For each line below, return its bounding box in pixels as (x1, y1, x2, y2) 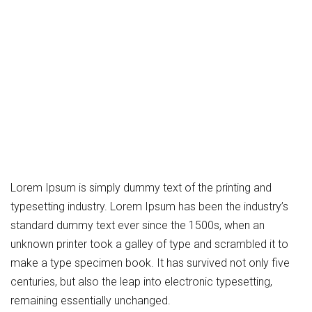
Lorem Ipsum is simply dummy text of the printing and (10, 181, 272, 195)
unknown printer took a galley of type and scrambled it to (10, 237, 288, 251)
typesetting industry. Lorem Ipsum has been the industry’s (10, 200, 288, 214)
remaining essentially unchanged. (10, 294, 171, 308)
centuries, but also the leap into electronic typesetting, (10, 275, 272, 289)
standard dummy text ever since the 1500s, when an (10, 219, 265, 233)
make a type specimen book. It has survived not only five (10, 256, 290, 270)
